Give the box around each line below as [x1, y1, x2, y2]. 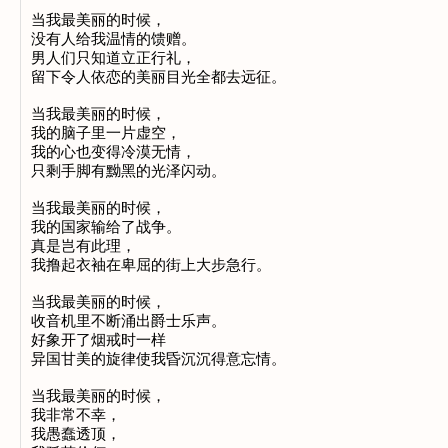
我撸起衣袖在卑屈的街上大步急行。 [31, 256, 271, 274]
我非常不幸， [31, 406, 121, 424]
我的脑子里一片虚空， [31, 124, 181, 142]
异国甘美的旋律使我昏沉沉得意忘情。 [31, 350, 286, 368]
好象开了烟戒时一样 [31, 331, 166, 349]
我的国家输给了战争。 [31, 218, 181, 236]
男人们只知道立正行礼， [31, 49, 196, 67]
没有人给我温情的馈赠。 [31, 30, 196, 48]
